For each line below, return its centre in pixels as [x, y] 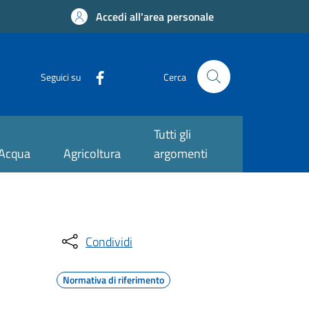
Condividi [109, 241]
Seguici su [61, 77]
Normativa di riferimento [113, 280]
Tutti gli [172, 134]
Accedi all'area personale [155, 17]
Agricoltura [92, 153]
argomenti [180, 153]
